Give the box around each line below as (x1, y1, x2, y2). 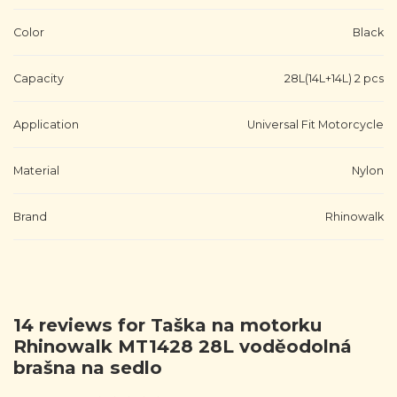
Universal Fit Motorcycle (247, 117, 384, 131)
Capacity (13, 71, 64, 85)
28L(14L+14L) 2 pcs (284, 71, 384, 85)
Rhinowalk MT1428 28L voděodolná (13, 335, 352, 357)
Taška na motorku (151, 314, 322, 336)
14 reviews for (13, 314, 151, 336)
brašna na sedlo (13, 356, 162, 378)
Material (13, 163, 59, 177)
